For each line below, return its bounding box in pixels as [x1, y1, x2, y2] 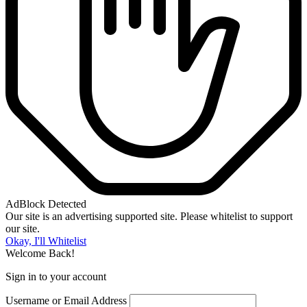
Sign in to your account [5, 271, 106, 283]
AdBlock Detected [5, 198, 86, 210]
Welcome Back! [5, 247, 75, 260]
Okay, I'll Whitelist [5, 235, 86, 247]
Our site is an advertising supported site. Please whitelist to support [5, 210, 293, 223]
